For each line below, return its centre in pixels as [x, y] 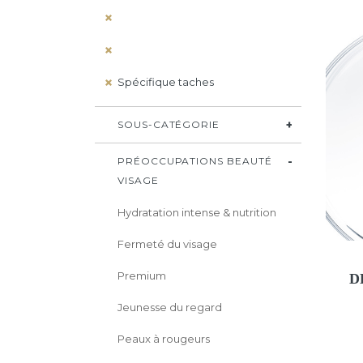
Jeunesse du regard [170, 307]
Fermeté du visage [167, 244]
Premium [142, 275]
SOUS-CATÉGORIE [169, 124]
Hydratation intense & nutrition [197, 212]
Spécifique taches [166, 82]
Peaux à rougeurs [164, 339]
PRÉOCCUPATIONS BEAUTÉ [195, 161]
